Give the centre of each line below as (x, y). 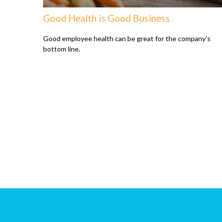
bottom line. (62, 49)
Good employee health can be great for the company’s (127, 38)
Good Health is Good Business (107, 18)
